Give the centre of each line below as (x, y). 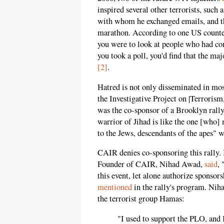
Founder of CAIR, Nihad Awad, (151, 164)
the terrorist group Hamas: (141, 199)
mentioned (115, 187)
